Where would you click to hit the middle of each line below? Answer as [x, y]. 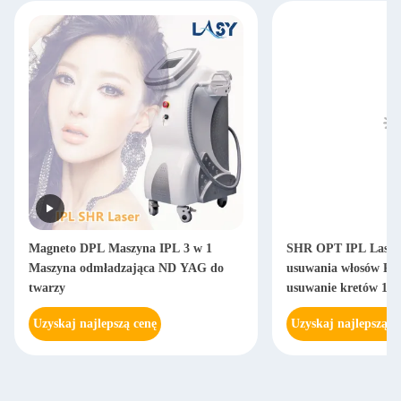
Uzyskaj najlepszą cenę [95, 324]
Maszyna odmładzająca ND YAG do [126, 268]
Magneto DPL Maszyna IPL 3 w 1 [120, 248]
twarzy [47, 288]
